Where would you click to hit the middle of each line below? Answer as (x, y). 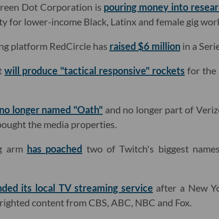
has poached (55, 149)
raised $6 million (145, 46)
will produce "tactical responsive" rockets (95, 71)
